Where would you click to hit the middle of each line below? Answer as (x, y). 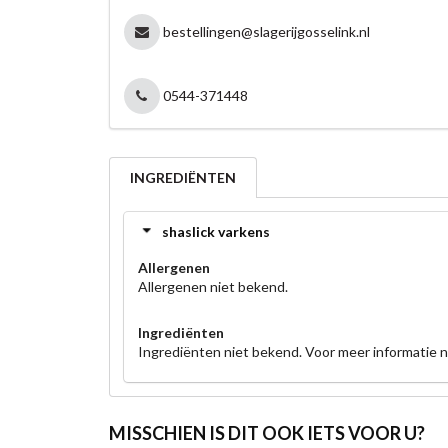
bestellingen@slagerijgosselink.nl (266, 31)
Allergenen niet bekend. (212, 286)
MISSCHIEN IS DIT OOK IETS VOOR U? (266, 432)
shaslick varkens (215, 231)
